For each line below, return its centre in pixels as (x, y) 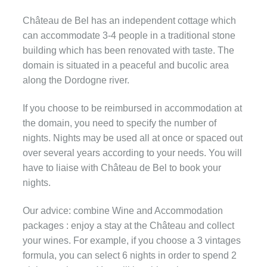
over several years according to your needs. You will (132, 153)
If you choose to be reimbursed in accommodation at (132, 108)
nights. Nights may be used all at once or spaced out (133, 138)
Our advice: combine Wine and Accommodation (123, 211)
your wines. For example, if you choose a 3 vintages (132, 241)
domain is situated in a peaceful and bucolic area (126, 66)
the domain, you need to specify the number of (119, 123)
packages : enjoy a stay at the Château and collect (128, 226)
